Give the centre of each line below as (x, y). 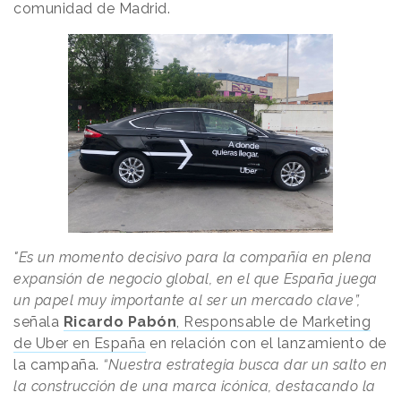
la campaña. (58, 365)
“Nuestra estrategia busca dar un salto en (245, 365)
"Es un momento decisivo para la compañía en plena (193, 258)
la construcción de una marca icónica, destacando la (195, 387)
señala (38, 322)
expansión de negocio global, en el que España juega (196, 279)
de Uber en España (80, 344)
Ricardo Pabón (119, 322)
